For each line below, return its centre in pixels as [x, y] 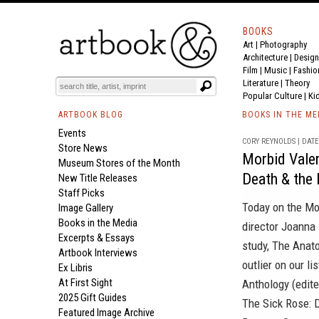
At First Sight [85, 283]
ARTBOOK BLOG [91, 115]
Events [72, 133]
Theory [297, 83]
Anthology [266, 284]
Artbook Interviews [98, 253]
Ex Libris [75, 268]
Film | [253, 70]
